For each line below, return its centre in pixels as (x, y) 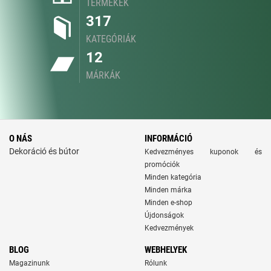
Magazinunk (29, 263)
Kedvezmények (169, 228)
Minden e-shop (168, 203)
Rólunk (156, 263)
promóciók (162, 165)
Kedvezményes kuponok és (203, 152)
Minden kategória (173, 177)
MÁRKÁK (103, 75)
